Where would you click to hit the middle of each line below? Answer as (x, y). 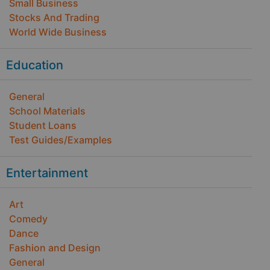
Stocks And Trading (54, 17)
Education (35, 65)
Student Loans (43, 125)
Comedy (28, 219)
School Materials (47, 111)
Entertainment (47, 173)
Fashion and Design (55, 248)
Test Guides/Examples (61, 140)
